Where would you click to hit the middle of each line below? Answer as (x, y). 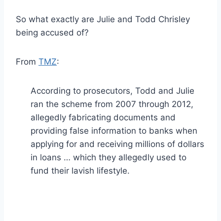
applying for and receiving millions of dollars (117, 144)
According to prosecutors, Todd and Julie (112, 91)
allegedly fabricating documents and (103, 117)
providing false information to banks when (114, 130)
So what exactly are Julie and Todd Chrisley (103, 19)
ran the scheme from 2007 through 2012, (112, 104)
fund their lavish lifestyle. (80, 170)
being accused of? (52, 32)
